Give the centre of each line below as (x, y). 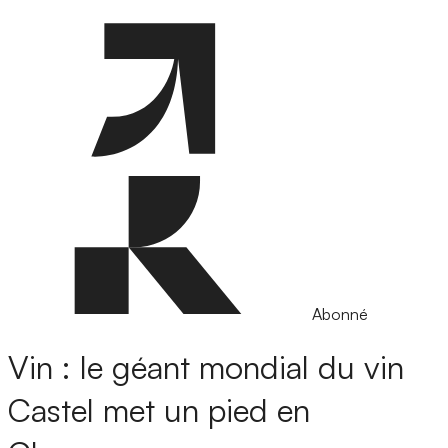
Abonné (340, 314)
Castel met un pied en (159, 410)
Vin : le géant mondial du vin (206, 367)
